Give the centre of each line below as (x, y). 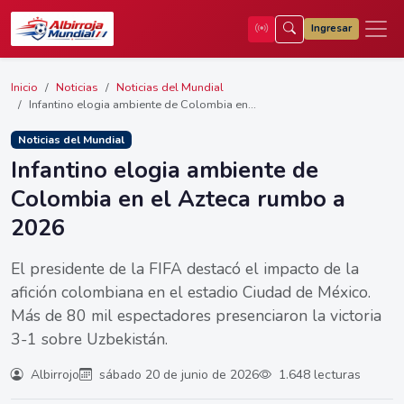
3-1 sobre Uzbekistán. (89, 340)
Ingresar (331, 28)
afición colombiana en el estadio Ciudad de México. (191, 293)
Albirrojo (53, 375)
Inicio (24, 87)
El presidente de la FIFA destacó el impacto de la (185, 269)
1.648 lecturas (318, 375)
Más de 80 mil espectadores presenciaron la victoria (196, 316)
